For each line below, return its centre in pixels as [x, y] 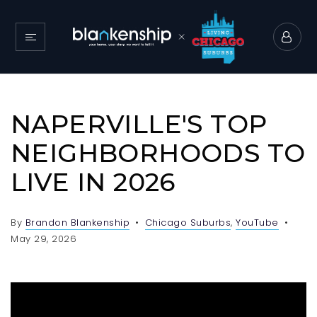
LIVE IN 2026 [93, 182]
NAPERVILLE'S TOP [139, 124]
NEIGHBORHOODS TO [158, 153]
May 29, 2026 [44, 239]
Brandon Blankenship [77, 223]
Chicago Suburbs [188, 223]
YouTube [257, 223]
